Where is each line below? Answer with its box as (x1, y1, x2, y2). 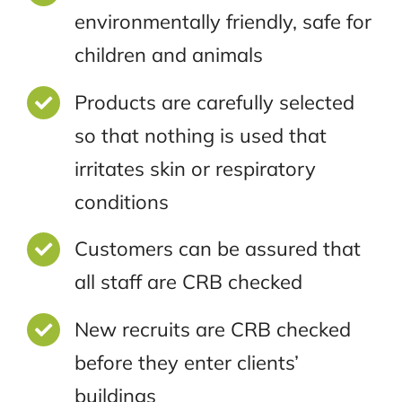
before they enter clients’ (74, 349, 299, 375)
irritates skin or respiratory (74, 155, 316, 181)
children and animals (74, 42, 263, 68)
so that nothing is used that (74, 122, 327, 148)
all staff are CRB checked (74, 269, 302, 295)
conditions (74, 188, 169, 214)
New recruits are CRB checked (74, 316, 351, 342)
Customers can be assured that (74, 236, 361, 262)
